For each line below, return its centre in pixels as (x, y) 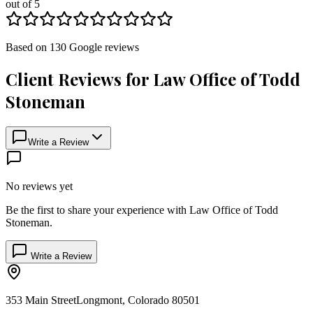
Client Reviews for (79, 79)
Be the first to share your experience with (97, 210)
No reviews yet (39, 187)
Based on (28, 48)
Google (86, 48)
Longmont (99, 300)
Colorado (148, 300)
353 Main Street (41, 300)
